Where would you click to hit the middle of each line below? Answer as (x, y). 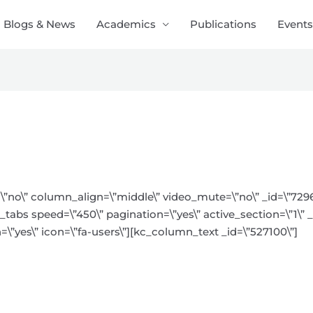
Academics (126, 24)
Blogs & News (39, 24)
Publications (223, 24)
